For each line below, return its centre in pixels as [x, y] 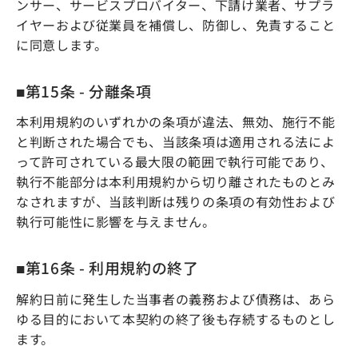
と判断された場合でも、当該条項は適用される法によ [176, 142]
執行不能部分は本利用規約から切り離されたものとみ [176, 182]
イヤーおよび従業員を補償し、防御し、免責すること [176, 25]
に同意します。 [62, 45]
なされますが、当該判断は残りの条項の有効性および [176, 202]
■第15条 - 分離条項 [84, 91]
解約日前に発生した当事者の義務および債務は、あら [176, 298]
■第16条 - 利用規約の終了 [107, 268]
